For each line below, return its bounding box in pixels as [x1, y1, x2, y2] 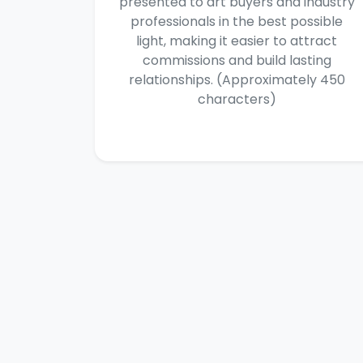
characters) [197, 90, 276, 109]
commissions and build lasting [142, 51, 331, 70]
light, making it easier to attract [136, 32, 337, 50]
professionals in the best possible [130, 12, 343, 31]
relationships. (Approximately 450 [128, 70, 345, 89]
